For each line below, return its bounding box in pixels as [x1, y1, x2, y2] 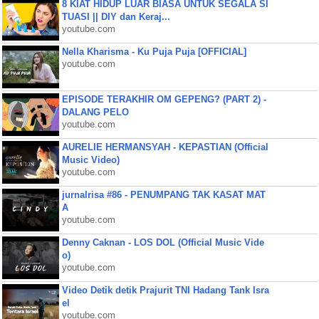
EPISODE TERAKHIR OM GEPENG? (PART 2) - [61, 94, 266, 105]
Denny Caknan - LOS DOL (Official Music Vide [61, 237, 264, 248]
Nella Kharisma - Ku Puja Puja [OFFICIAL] [61, 46, 246, 57]
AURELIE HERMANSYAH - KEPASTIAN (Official [61, 142, 268, 152]
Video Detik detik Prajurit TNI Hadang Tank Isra [61, 285, 269, 296]
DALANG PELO [61, 107, 129, 117]
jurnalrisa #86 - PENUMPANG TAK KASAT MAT [61, 189, 266, 200]
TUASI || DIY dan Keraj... [61, 11, 170, 22]
